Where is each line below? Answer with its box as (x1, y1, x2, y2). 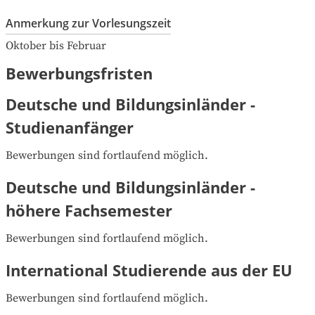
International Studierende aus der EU (6, 259, 292, 281)
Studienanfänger (6, 116, 134, 138)
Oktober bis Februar (6, 38, 106, 53)
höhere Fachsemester (6, 199, 172, 221)
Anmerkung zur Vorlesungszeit (6, 15, 171, 31)
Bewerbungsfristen (6, 62, 153, 84)
